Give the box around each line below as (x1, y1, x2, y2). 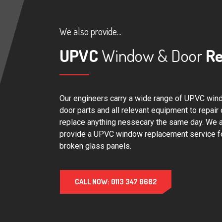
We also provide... (59, 24, 121, 38)
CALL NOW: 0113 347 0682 (75, 176, 157, 186)
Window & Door (102, 44, 202, 66)
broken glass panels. (59, 141, 131, 151)
